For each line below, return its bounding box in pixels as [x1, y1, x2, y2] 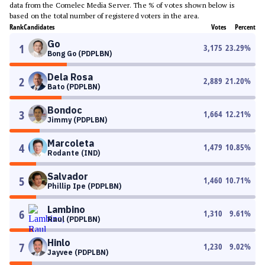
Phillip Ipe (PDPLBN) [47, 182, 121, 190]
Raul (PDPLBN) [47, 215, 100, 224]
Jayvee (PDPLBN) [47, 248, 108, 257]
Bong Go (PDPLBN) [47, 49, 112, 58]
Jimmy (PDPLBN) [47, 115, 107, 124]
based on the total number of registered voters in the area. [9, 11, 200, 20]
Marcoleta [47, 137, 94, 149]
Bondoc [47, 104, 82, 116]
